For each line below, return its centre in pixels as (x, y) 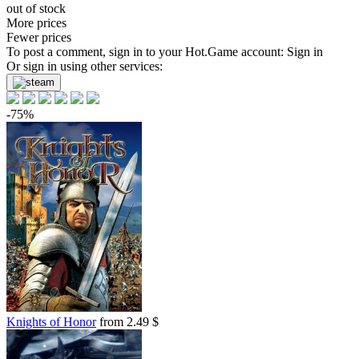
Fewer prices (39, 37)
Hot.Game (212, 52)
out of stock (36, 8)
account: (262, 52)
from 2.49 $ (127, 322)
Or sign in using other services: (85, 66)
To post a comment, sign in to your (96, 52)
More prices (36, 23)
